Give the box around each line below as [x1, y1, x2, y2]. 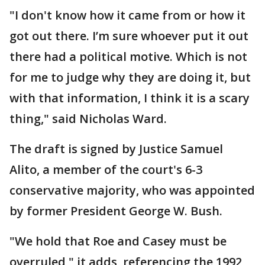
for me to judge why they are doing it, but [9, 69, 251, 85]
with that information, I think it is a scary [9, 90, 250, 106]
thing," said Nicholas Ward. [9, 111, 167, 127]
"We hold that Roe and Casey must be [9, 233, 227, 249]
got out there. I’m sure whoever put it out [9, 28, 248, 44]
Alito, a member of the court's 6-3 [9, 161, 202, 177]
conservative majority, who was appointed [9, 182, 255, 198]
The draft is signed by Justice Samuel [9, 141, 223, 157]
